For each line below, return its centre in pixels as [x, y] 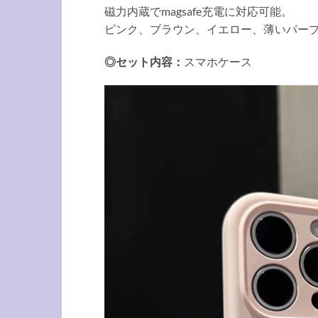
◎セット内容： [144, 62]
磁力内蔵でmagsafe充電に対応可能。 [198, 11]
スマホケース [218, 62]
